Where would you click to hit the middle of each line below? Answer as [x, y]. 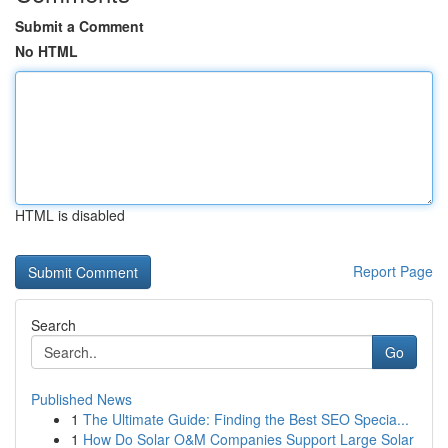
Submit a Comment [79, 26]
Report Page [393, 271]
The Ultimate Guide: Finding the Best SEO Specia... [246, 419]
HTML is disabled [70, 215]
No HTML [46, 51]
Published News [81, 399]
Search [53, 325]
